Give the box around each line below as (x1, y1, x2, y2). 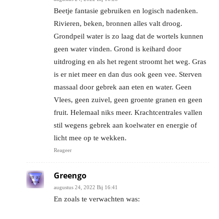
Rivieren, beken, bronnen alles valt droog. (54, 19, 182, 27)
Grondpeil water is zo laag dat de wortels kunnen (54, 32, 203, 40)
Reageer (54, 147, 72, 153)
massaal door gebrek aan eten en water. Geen (54, 83, 192, 91)
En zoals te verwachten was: (54, 195, 140, 203)
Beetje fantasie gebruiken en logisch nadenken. (54, 6, 198, 15)
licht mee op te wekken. (54, 133, 127, 142)
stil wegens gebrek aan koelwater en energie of (54, 121, 197, 129)
